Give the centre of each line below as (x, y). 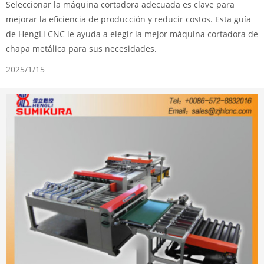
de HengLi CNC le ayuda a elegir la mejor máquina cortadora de (132, 34)
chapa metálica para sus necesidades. (81, 49)
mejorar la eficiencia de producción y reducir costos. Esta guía (128, 19)
